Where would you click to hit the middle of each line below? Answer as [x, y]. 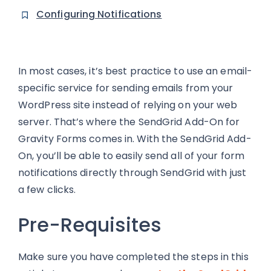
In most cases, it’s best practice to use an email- [135, 71]
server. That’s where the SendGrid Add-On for [129, 122]
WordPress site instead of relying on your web [128, 105]
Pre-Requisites [90, 225]
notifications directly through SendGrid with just [132, 173]
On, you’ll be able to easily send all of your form [132, 156]
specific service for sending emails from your [126, 88]
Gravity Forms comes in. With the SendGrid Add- [135, 139]
